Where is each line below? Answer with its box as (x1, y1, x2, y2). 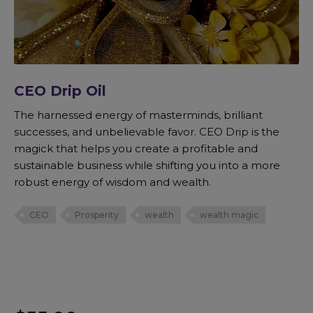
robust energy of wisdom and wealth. (14, 175, 211, 189)
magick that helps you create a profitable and (14, 141, 258, 155)
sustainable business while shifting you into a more (14, 158, 280, 172)
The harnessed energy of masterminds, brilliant (14, 108, 263, 122)
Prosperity (75, 210, 119, 221)
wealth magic (200, 210, 259, 221)
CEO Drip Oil (14, 82, 106, 100)
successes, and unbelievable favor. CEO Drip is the (14, 124, 279, 138)
